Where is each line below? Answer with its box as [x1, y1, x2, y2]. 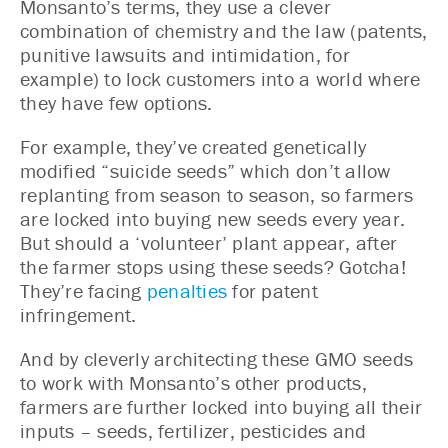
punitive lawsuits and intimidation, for [20, 42, 350, 67]
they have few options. [20, 90, 213, 115]
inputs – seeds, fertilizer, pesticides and [20, 418, 367, 443]
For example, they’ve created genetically [20, 134, 366, 159]
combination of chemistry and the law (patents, [20, 18, 428, 43]
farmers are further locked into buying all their [20, 394, 422, 419]
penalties [146, 278, 227, 303]
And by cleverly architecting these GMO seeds [20, 346, 413, 371]
